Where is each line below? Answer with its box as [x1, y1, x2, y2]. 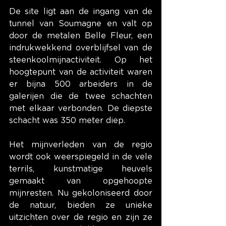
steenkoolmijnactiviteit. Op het [9, 55, 152, 64]
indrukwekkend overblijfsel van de [9, 43, 152, 52]
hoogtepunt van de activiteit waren [9, 68, 152, 76]
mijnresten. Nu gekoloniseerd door [9, 189, 152, 197]
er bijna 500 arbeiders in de [9, 80, 152, 88]
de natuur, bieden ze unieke [9, 201, 152, 209]
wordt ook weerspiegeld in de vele [9, 152, 152, 161]
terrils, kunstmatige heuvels [9, 164, 152, 173]
